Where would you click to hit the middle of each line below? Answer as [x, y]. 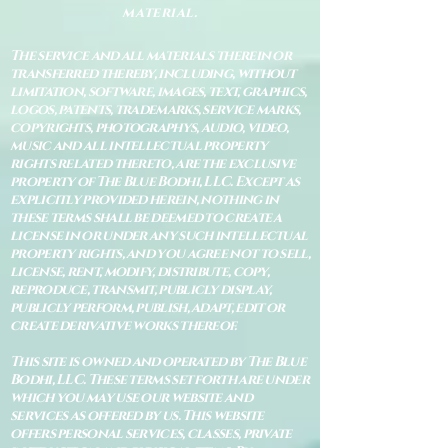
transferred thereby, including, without [153, 74]
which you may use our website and [131, 398]
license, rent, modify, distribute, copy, [140, 272]
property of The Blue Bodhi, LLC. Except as [155, 182]
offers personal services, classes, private [151, 434]
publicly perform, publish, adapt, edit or [147, 308]
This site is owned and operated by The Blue [158, 362]
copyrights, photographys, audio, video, [149, 128]
